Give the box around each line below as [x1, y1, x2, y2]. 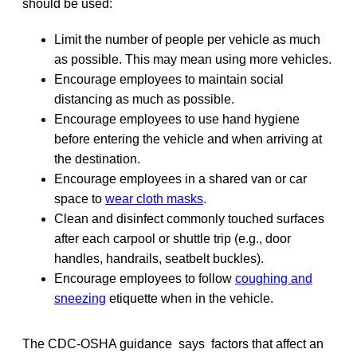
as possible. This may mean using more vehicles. [54, 52, 331, 66]
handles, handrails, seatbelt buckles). [54, 251, 264, 265]
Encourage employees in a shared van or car [54, 171, 307, 186]
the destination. [54, 151, 140, 166]
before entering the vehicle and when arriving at [54, 131, 322, 146]
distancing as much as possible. [54, 92, 234, 106]
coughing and [235, 271, 312, 285]
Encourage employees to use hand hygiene [54, 112, 300, 126]
